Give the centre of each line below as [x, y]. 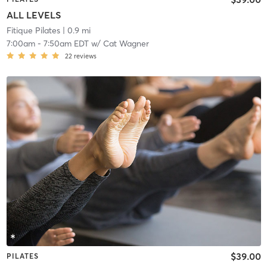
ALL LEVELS [33, 15]
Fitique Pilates [33, 30]
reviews [85, 56]
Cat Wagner [126, 43]
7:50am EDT [66, 43]
